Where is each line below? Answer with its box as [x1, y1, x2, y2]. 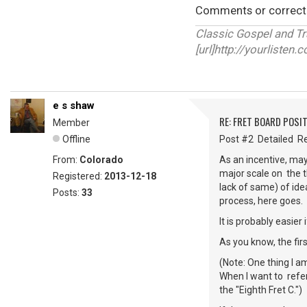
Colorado [79, 154, 123, 165]
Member [53, 117, 90, 128]
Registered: [53, 171, 104, 182]
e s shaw [53, 99, 95, 112]
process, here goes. [219, 195, 305, 206]
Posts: [53, 187, 82, 198]
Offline [62, 134, 90, 145]
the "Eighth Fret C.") [219, 284, 302, 295]
